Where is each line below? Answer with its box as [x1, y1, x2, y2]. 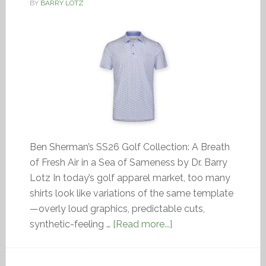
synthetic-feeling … [29, 218, 113, 230]
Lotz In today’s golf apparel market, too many [29, 172, 230, 183]
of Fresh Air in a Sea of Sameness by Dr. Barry [29, 157, 227, 168]
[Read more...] [112, 218, 172, 230]
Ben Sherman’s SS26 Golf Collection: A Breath [29, 141, 230, 153]
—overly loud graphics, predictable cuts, [29, 203, 205, 214]
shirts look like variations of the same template [29, 188, 233, 199]
